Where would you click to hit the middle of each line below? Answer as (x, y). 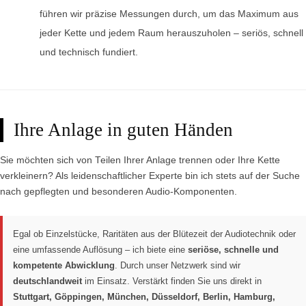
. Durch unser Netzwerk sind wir (178, 265)
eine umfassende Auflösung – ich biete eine (100, 249)
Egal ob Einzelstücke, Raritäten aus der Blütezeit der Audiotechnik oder (154, 234)
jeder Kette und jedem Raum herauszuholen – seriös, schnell (171, 33)
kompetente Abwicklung (64, 265)
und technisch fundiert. (88, 52)
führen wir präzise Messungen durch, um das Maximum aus (169, 14)
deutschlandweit (47, 281)
